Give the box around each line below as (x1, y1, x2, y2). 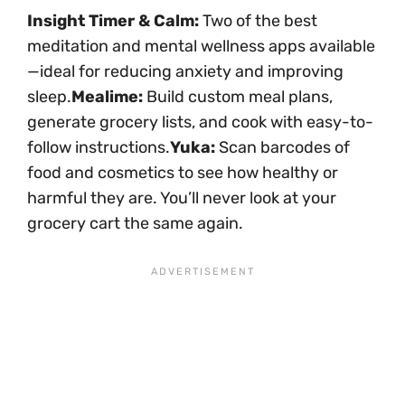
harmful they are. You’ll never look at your (27, 188, 336, 209)
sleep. (27, 87, 71, 108)
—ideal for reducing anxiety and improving (27, 61, 344, 82)
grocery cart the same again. (27, 213, 243, 234)
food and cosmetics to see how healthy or (27, 163, 338, 184)
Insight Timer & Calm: (27, 11, 199, 32)
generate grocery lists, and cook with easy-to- (27, 112, 373, 133)
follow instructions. (27, 137, 170, 158)
